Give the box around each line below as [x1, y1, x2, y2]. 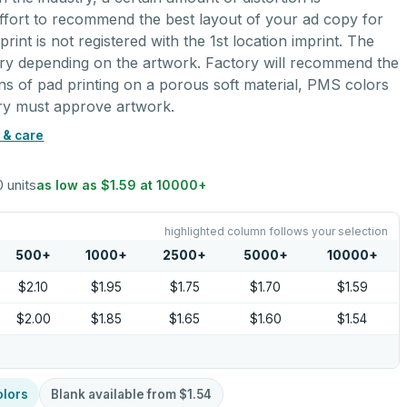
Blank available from [51, 387, 180, 402]
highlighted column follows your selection [164, 224, 388, 238]
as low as [36, 177, 102, 193]
